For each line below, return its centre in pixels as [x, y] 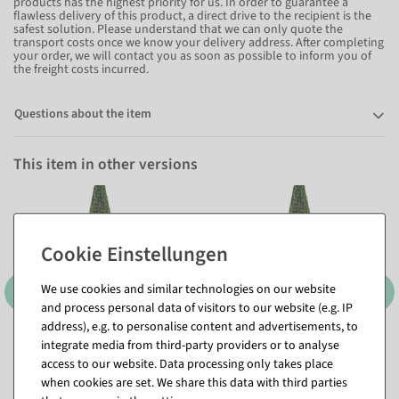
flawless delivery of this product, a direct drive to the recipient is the [192, 16]
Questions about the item [83, 114]
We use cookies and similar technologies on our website [188, 289]
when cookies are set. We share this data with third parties [194, 383]
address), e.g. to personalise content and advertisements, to [199, 326]
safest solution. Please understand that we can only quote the [178, 29]
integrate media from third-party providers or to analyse [190, 345]
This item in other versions [106, 164]
